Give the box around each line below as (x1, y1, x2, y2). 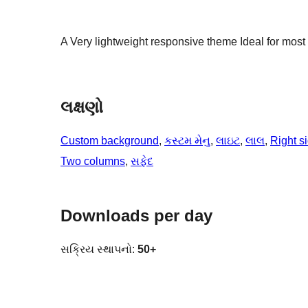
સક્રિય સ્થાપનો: (60, 243, 137, 256)
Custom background (60, 135, 159, 147)
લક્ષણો (60, 98, 103, 117)
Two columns (60, 155, 125, 168)
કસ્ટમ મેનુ (164, 135, 210, 147)
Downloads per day (60, 206, 212, 225)
